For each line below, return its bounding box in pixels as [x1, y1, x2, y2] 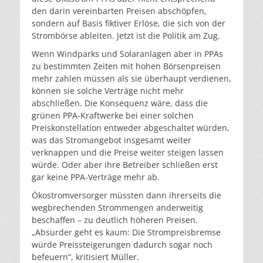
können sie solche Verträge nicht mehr [32, 85, 184, 97]
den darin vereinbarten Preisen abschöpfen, [32, 5, 207, 17]
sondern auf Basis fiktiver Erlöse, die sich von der [32, 18, 225, 29]
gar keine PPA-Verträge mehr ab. [32, 171, 160, 183]
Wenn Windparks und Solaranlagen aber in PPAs [32, 48, 223, 60]
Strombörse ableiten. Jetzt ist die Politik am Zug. [32, 30, 220, 42]
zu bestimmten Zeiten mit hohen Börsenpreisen [32, 60, 221, 72]
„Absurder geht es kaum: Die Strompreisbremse [32, 227, 221, 238]
